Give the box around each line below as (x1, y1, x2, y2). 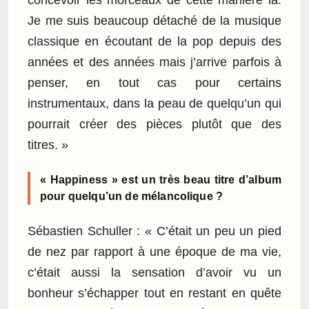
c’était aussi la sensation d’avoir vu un (28, 265, 281, 279)
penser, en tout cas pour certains (28, 76, 281, 90)
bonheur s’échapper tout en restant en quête (28, 286, 281, 300)
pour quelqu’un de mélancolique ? (40, 190, 223, 203)
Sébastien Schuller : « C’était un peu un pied (28, 223, 281, 238)
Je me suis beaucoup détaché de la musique (28, 14, 281, 28)
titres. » (28, 138, 68, 152)
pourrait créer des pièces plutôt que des (28, 117, 281, 132)
